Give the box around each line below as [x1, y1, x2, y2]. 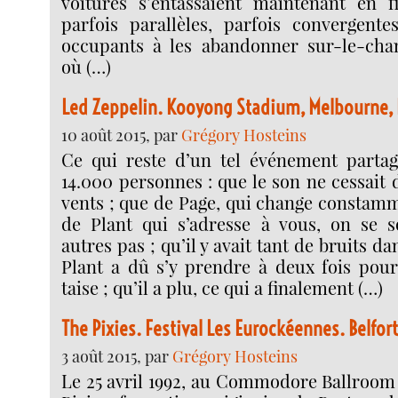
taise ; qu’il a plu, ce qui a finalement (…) [61, 275, 384, 300]
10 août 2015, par [61, 123, 182, 146]
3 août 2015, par [61, 346, 173, 368]
